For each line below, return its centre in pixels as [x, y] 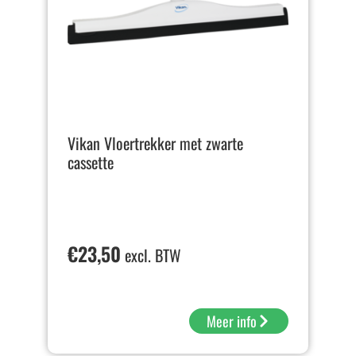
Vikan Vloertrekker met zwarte [155, 143]
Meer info [232, 321]
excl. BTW [151, 255]
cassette [91, 163]
